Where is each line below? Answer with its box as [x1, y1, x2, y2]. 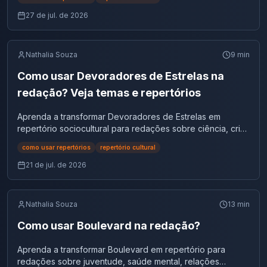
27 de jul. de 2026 [26, 11, 88, 20]
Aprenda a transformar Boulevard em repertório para [17, 244, 225, 254]
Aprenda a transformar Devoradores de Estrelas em [17, 111, 221, 122]
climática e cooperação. [17, 135, 111, 145]
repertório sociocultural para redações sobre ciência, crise [17, 123, 250, 133]
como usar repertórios [22, 144, 91, 151]
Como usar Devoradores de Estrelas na [17, 70, 224, 82]
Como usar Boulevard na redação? [17, 219, 200, 232]
